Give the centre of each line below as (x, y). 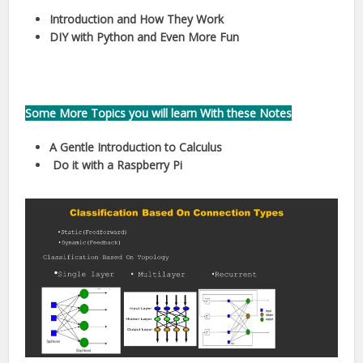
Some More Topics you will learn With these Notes (159, 113)
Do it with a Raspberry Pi (116, 164)
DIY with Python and (103, 36)
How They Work (182, 19)
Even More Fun (198, 36)
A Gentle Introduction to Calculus (136, 147)
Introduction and (95, 19)
